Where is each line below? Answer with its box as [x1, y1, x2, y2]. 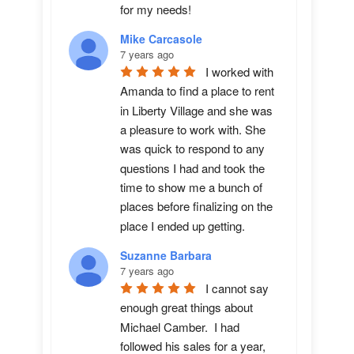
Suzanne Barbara [120, 247, 212, 263]
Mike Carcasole [120, 31, 202, 47]
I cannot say [205, 280, 269, 297]
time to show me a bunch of [120, 179, 262, 196]
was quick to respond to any [120, 140, 265, 157]
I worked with [205, 63, 273, 81]
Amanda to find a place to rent [120, 82, 274, 100]
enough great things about [120, 299, 253, 316]
